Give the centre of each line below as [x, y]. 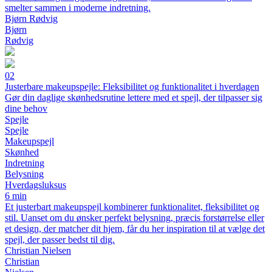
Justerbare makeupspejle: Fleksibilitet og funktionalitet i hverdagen [132, 87]
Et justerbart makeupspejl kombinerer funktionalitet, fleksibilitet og [132, 207]
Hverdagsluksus [36, 185]
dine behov [26, 108]
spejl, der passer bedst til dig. [60, 240]
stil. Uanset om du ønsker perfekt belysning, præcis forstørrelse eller [134, 218]
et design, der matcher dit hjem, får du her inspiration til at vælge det [135, 229]
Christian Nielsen [38, 250]
